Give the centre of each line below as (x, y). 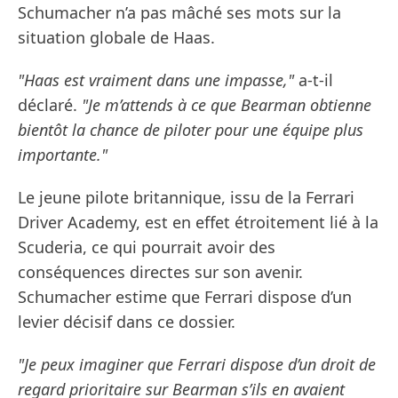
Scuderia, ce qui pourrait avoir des (147, 247)
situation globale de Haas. (116, 38)
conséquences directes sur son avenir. (160, 272)
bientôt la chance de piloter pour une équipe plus (191, 130)
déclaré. (50, 105)
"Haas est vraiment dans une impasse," (156, 80)
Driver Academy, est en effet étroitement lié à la (198, 223)
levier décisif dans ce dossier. (127, 322)
